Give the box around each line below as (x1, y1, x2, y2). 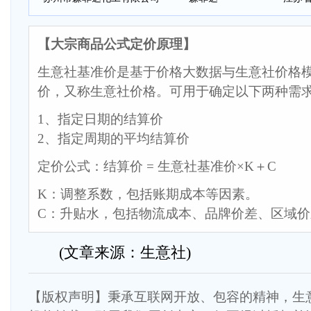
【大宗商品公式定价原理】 (37, 37, 196, 51)
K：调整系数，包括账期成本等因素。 (37, 187, 258, 201)
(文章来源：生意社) (28, 244, 191, 261)
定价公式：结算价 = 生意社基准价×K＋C (37, 159, 276, 174)
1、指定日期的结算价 (37, 112, 163, 126)
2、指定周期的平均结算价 (37, 131, 190, 146)
